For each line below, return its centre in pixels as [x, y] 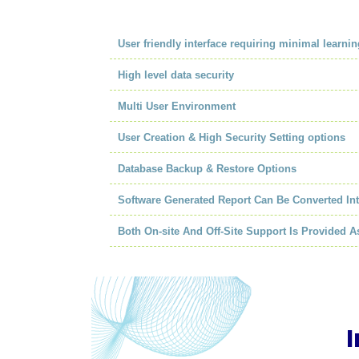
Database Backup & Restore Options [207, 169]
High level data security [175, 75]
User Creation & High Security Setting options [231, 138]
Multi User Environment [176, 107]
